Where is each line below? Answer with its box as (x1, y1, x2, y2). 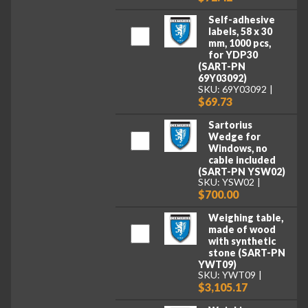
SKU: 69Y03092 (198, 82, 267, 95)
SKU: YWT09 (198, 269, 256, 281)
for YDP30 (208, 49, 258, 61)
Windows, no (208, 142, 267, 154)
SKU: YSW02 (198, 176, 255, 188)
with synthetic (208, 234, 276, 247)
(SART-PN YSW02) (198, 165, 286, 177)
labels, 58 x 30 (208, 25, 272, 38)
